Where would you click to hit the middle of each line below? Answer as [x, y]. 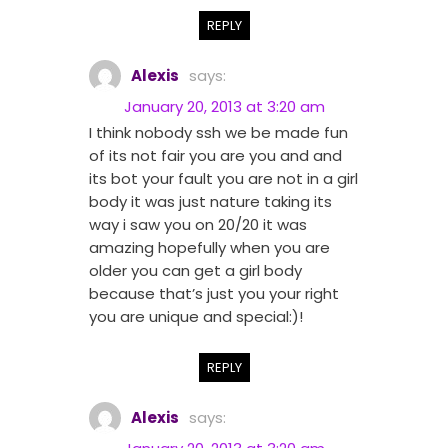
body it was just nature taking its [210, 202]
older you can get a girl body [195, 271]
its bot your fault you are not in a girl [223, 179]
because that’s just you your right [214, 294]
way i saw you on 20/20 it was [198, 225]
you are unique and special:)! [196, 317]
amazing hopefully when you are [209, 248]
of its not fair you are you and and [215, 156]
